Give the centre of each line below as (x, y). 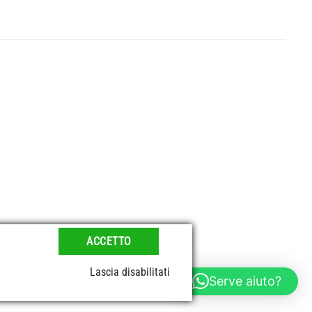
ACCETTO (109, 241)
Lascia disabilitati (130, 272)
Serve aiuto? (245, 281)
